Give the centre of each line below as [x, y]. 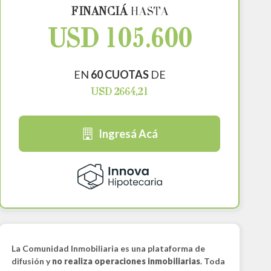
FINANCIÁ [99, 13]
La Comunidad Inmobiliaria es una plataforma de [108, 249]
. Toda [212, 261]
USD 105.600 [119, 41]
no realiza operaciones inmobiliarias [126, 261]
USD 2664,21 [120, 93]
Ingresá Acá [128, 134]
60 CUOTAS [119, 74]
